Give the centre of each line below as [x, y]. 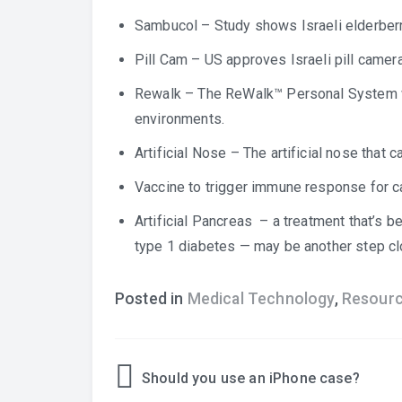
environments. [180, 119]
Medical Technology [261, 299]
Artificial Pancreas [196, 221]
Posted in [151, 299]
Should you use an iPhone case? [251, 378]
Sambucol [166, 26]
